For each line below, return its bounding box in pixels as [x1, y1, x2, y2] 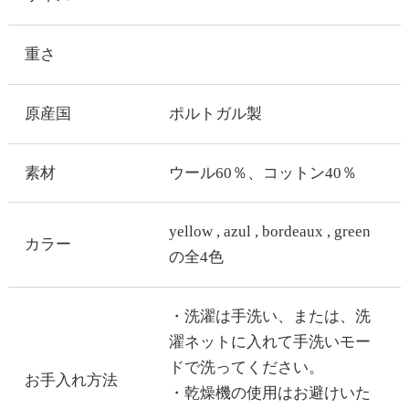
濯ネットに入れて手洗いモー [168, 333, 371, 351]
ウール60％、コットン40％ [168, 163, 357, 182]
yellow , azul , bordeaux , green [168, 223, 371, 241]
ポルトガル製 [168, 104, 262, 122]
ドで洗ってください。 [168, 359, 324, 377]
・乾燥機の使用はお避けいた [168, 384, 371, 403]
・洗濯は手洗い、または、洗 [168, 308, 371, 326]
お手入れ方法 [24, 372, 118, 390]
